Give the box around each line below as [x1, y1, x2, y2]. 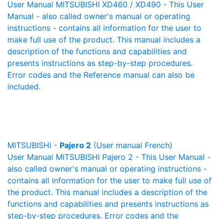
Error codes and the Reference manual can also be [7, 70, 195, 80]
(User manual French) [91, 140, 173, 150]
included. [7, 82, 41, 91]
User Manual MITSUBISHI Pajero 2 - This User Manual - [7, 152, 211, 162]
